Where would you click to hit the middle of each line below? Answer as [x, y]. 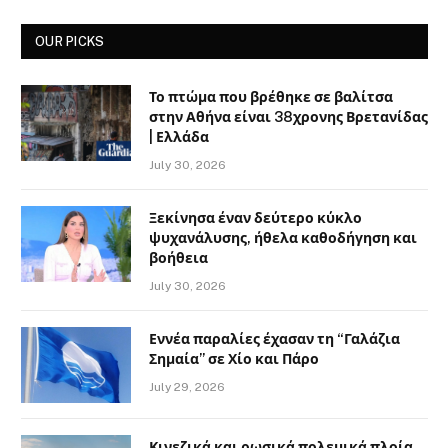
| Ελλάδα [179, 137]
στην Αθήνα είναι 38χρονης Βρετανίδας [288, 117]
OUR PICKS [70, 42]
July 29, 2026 [187, 387]
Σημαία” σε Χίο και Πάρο [234, 359]
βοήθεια [178, 258]
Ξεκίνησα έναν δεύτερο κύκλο [255, 218]
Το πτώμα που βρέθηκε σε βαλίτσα [271, 97]
